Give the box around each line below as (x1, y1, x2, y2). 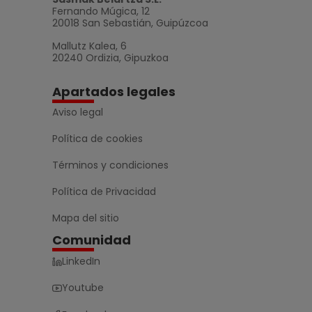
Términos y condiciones (52, 158, 169, 173)
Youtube (62, 281, 104, 295)
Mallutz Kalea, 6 (52, 39, 127, 54)
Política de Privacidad (52, 185, 156, 199)
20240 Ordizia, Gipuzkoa (52, 51, 169, 65)
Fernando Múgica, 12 (52, 4, 150, 19)
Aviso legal (52, 105, 103, 120)
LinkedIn (62, 254, 100, 269)
